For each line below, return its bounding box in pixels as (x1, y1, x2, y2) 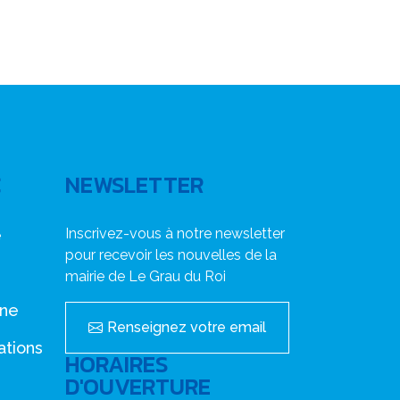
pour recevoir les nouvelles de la (65, 246, 277, 263)
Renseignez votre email (107, 319, 266, 336)
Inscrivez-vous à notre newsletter (65, 225, 285, 242)
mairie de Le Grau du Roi (65, 268, 226, 285)
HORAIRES (65, 347, 168, 381)
